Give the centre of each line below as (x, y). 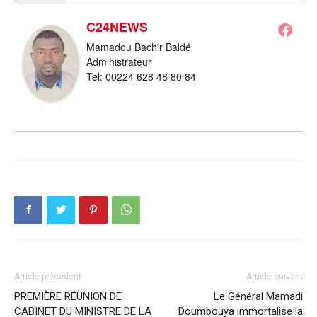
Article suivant (275, 276)
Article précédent (48, 276)
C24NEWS (117, 27)
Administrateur (119, 62)
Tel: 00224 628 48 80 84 (141, 77)
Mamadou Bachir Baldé (139, 47)
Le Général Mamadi (258, 296)
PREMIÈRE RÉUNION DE (68, 296)
